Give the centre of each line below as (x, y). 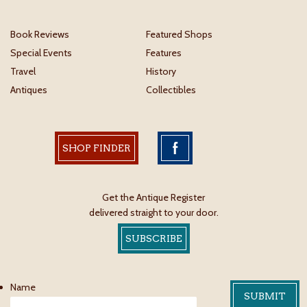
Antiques (29, 90)
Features (164, 53)
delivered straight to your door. (153, 213)
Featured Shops (179, 35)
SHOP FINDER (97, 148)
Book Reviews (40, 35)
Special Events (41, 53)
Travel (23, 72)
